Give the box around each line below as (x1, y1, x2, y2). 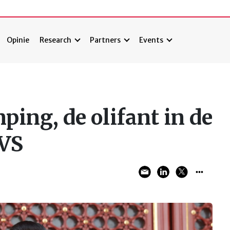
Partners (90, 35, 121, 45)
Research (40, 35, 72, 45)
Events (139, 35, 164, 45)
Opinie (7, 35, 30, 45)
